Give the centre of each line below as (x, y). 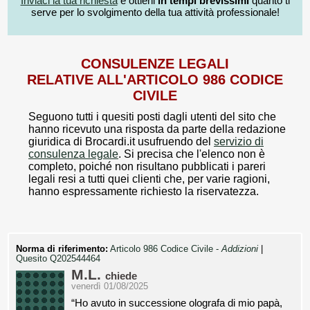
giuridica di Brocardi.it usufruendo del (121, 142)
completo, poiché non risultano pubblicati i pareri (147, 167)
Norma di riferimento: (62, 249)
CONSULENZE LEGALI (155, 64)
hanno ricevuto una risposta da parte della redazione (157, 129)
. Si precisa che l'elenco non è (192, 154)
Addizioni (240, 249)
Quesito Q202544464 (58, 259)
